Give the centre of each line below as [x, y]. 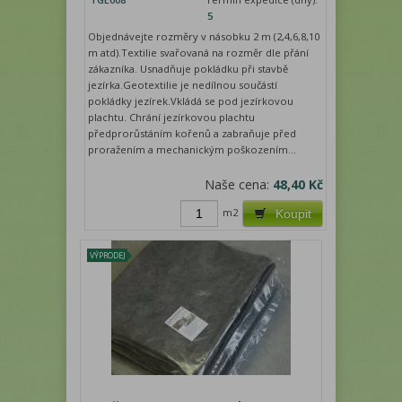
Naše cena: [239, 184]
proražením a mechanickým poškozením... [192, 149]
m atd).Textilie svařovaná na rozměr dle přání [199, 52]
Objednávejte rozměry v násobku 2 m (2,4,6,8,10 [204, 36]
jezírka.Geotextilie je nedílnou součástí [183, 84]
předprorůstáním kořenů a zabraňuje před [192, 133]
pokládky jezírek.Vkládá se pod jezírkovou [191, 100]
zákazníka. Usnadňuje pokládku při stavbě [188, 68]
